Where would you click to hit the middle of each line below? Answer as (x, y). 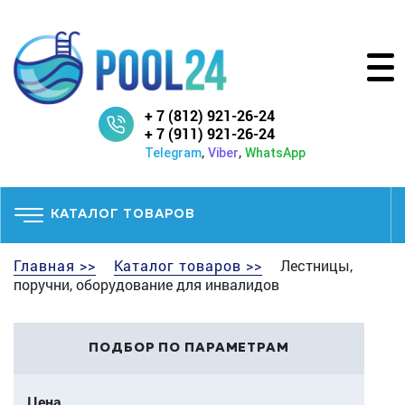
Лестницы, (314, 265)
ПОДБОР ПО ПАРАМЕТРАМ (189, 348)
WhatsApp (275, 152)
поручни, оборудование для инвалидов (146, 284)
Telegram (173, 152)
